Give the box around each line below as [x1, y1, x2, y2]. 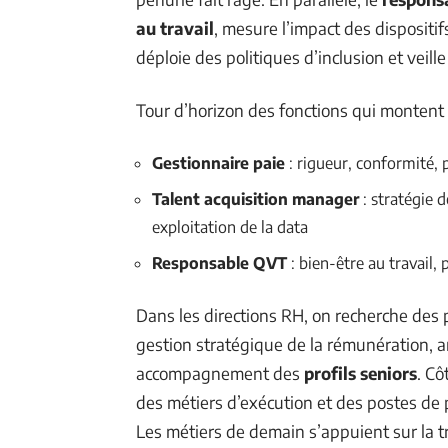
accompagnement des [136, 361, 304, 384]
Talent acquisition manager [152, 188, 359, 209]
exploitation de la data [152, 216, 308, 237]
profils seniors [304, 361, 417, 384]
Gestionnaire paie [152, 152, 285, 173]
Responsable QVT [152, 252, 287, 273]
